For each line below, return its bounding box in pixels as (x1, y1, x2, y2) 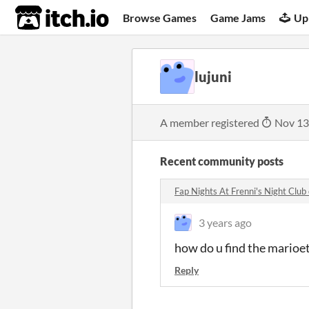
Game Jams (210, 10, 266, 24)
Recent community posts (160, 154, 283, 168)
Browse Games (123, 10, 197, 24)
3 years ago (199, 216, 252, 229)
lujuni (195, 68, 232, 85)
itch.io (14, 4, 75, 32)
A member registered (160, 116, 261, 129)
